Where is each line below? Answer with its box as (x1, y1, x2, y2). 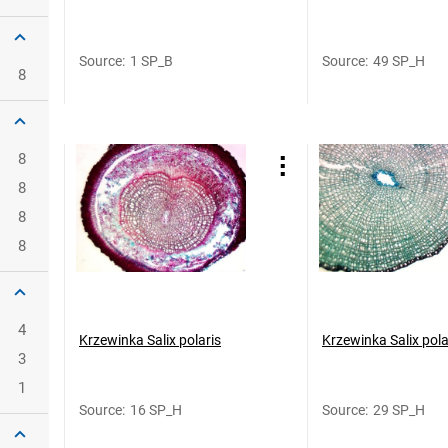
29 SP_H (373, 402, 425, 418)
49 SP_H (373, 53, 425, 69)
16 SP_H (130, 402, 182, 418)
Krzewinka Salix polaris (79, 332, 221, 348)
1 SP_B (130, 53, 173, 69)
